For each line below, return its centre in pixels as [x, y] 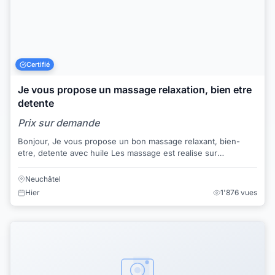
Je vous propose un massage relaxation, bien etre [135, 90]
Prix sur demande [59, 123]
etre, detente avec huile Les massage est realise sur [64, 153]
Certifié [38, 64]
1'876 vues [239, 192]
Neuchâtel [43, 179]
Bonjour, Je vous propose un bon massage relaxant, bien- [35, 141]
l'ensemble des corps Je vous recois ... [135, 165]
